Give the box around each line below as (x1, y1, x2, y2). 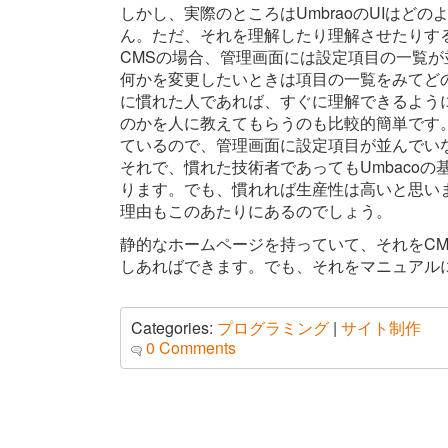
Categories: (131, 316, 213, 340)
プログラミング (217, 316, 329, 340)
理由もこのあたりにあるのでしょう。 (120, 199, 392, 222)
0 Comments (146, 336, 236, 360)
